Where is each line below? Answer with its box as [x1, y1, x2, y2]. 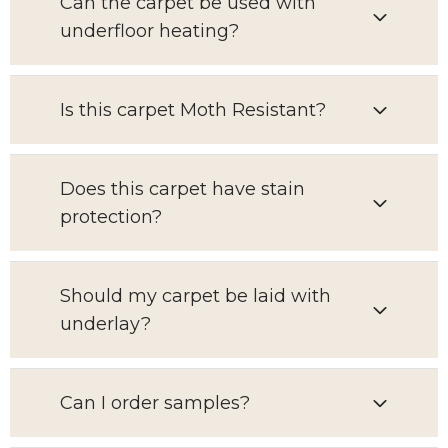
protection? [60, 206, 162, 228]
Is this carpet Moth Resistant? [60, 99, 326, 121]
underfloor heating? [60, 20, 239, 42]
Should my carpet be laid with [60, 285, 331, 307]
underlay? [60, 313, 151, 335]
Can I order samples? [60, 392, 250, 414]
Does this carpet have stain [60, 178, 305, 200]
